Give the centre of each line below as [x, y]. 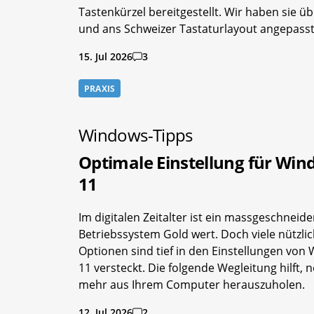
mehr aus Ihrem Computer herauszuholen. [192, 285]
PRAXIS [100, 88]
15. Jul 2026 [105, 56]
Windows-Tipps [136, 135]
